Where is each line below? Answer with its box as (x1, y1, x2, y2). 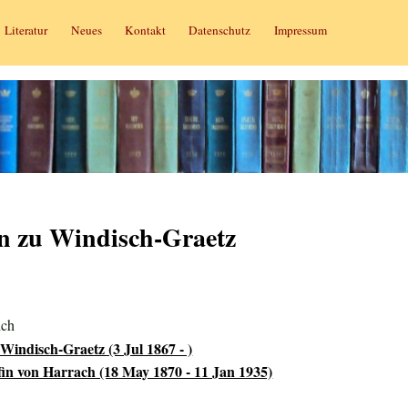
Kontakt (124, 21, 166, 38)
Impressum (273, 21, 327, 38)
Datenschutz (189, 21, 251, 38)
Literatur (5, 21, 48, 38)
